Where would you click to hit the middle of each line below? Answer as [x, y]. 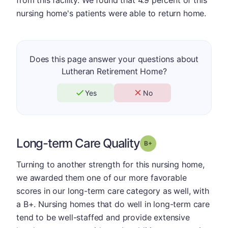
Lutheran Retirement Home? [114, 71]
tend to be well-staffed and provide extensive [103, 217]
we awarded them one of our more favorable [102, 177]
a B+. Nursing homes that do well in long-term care [113, 204]
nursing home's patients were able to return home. [111, 13]
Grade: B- [166, 142]
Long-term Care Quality [78, 143]
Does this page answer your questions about [114, 59]
